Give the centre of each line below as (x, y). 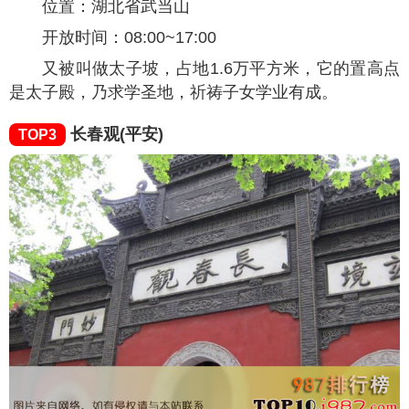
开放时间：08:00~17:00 (129, 37)
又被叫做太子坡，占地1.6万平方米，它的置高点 (221, 68)
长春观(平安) (115, 133)
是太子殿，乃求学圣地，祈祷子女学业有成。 (173, 92)
